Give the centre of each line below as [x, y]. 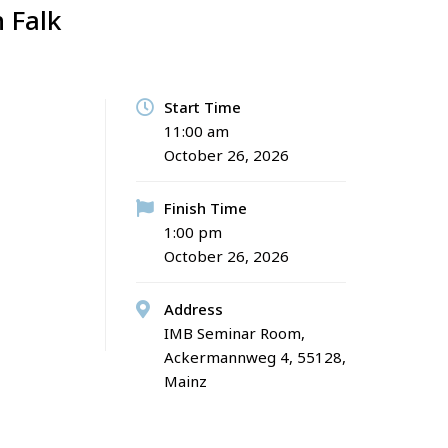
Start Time [202, 107]
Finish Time [205, 208]
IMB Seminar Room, [234, 333]
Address [193, 309]
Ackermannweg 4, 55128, [255, 357]
